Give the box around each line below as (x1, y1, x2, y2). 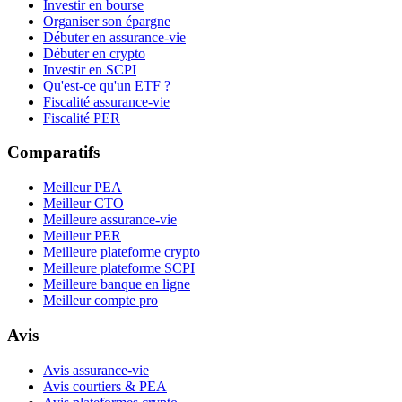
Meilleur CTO (43, 196, 124, 212)
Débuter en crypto (43, 45, 145, 61)
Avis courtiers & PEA (43, 378, 167, 394)
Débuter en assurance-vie (43, 29, 186, 45)
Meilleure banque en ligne (43, 276, 190, 293)
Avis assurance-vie (43, 362, 149, 378)
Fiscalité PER (43, 109, 120, 126)
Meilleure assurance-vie (43, 212, 177, 228)
